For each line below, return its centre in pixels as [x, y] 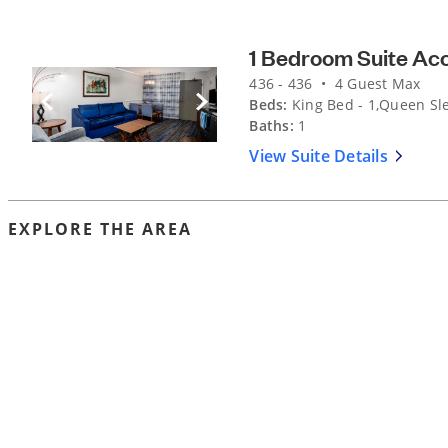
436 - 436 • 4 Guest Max [335, 84]
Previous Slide [88, 105]
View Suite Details [318, 156]
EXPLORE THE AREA [100, 229]
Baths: [274, 126]
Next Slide [231, 105]
